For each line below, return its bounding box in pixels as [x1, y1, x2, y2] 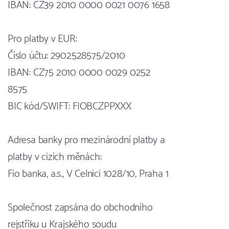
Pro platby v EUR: [8, 31, 77, 48]
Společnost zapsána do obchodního [8, 199, 153, 217]
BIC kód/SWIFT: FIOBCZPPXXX [8, 98, 131, 116]
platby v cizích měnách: [8, 149, 102, 166]
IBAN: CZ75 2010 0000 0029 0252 [8, 64, 151, 82]
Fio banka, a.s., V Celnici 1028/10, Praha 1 [8, 166, 169, 183]
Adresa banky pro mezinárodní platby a [8, 132, 165, 149]
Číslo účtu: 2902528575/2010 [8, 48, 125, 65]
